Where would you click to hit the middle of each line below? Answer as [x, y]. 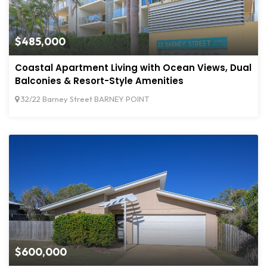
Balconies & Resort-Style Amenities [99, 81]
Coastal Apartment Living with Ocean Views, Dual [133, 68]
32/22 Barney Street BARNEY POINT [84, 99]
